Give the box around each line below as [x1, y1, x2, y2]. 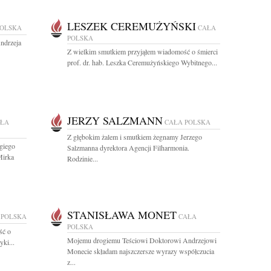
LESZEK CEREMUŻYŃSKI [67, 19, 196, 33]
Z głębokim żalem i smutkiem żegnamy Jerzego [67, 132, 202, 142]
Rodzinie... [67, 154, 98, 163]
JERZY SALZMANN [67, 113, 163, 128]
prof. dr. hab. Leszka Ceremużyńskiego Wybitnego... [67, 57, 217, 67]
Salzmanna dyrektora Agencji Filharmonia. [67, 143, 189, 152]
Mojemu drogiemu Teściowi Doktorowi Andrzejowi [67, 235, 217, 245]
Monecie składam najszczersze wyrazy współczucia [67, 246, 214, 256]
